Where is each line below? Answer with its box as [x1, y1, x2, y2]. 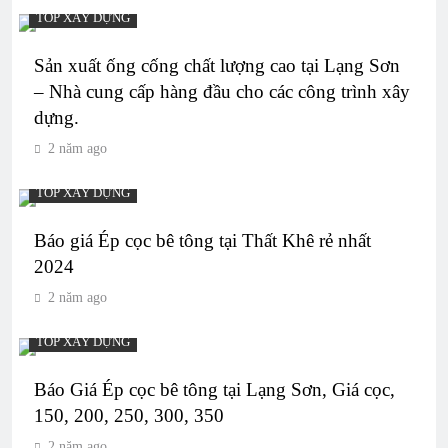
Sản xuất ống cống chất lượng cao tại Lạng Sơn [34, 54, 400, 76]
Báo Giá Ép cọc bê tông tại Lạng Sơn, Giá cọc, [34, 378, 395, 400]
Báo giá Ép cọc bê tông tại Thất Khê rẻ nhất [34, 229, 371, 251]
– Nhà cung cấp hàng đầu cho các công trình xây [34, 80, 410, 102]
